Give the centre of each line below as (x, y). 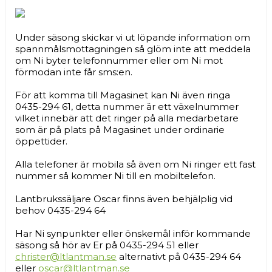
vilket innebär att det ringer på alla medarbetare (127, 118)
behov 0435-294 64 (60, 210)
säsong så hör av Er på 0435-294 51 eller (107, 245)
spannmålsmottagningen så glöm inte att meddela (133, 49)
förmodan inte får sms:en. (74, 72)
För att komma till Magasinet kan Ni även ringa (123, 95)
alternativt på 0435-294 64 (179, 257)
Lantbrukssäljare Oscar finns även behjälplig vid (124, 199)
